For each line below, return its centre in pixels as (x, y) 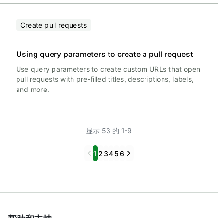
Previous (99, 153)
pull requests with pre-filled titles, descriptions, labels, (105, 79)
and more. (33, 89)
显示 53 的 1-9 (109, 131)
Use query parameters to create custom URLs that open (108, 69)
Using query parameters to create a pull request (105, 54)
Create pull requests (54, 25)
